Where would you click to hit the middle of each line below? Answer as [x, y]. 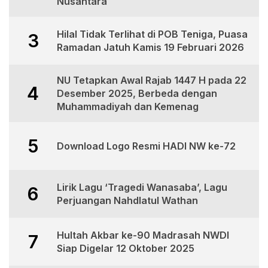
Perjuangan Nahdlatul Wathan [127, 201]
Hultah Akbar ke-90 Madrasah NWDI [143, 235]
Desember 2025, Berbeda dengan [137, 94]
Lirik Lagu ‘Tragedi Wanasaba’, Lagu [142, 188]
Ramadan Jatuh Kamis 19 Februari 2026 [150, 48]
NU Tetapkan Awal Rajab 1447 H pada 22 [152, 80]
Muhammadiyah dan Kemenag [128, 107]
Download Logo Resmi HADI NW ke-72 [146, 146]
